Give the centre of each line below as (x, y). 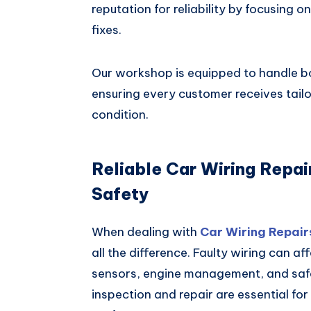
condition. (120, 115)
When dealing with (146, 232)
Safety (120, 193)
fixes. (107, 30)
